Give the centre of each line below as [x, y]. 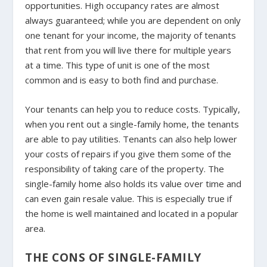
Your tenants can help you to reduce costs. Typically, [133, 109]
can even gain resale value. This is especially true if [129, 198]
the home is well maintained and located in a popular [132, 213]
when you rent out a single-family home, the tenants [132, 124]
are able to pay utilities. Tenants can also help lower [131, 139]
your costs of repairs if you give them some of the [128, 153]
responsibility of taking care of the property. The [125, 168]
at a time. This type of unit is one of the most [118, 65]
